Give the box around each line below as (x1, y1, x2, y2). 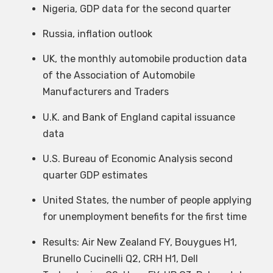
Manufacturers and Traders (43, 86, 169, 98)
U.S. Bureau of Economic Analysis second (43, 153, 233, 165)
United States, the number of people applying (43, 194, 252, 207)
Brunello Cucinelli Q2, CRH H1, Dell (43, 252, 198, 264)
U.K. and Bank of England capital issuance (43, 111, 235, 123)
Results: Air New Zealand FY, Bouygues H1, (43, 236, 237, 248)
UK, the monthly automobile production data (43, 53, 247, 65)
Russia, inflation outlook (43, 27, 152, 40)
